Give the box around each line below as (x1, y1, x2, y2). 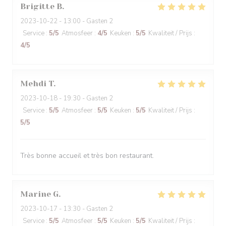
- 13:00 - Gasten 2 (58, 17, 113, 26)
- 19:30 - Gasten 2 (58, 94, 113, 103)
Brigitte (20, 2, 54, 11)
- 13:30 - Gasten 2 (58, 204, 113, 213)
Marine (20, 189, 51, 199)
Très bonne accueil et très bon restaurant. (20, 151, 154, 160)
